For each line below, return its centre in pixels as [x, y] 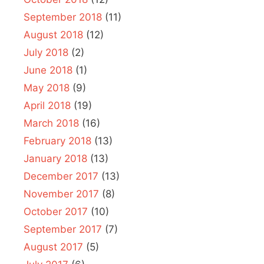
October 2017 [56, 211]
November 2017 [61, 194]
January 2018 [55, 158]
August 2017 [53, 247]
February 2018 [57, 141]
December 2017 [61, 176]
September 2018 [63, 17]
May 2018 [47, 88]
